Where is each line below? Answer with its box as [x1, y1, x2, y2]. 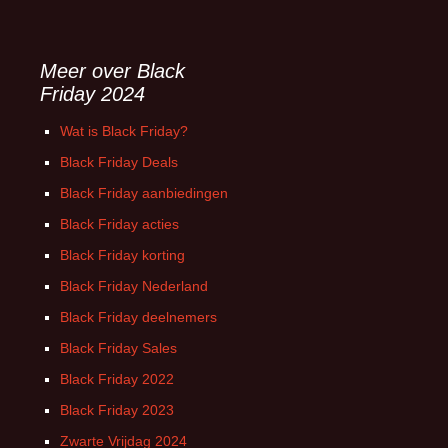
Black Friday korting [60, 247, 185, 263]
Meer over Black [40, 60, 185, 82]
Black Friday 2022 [60, 371, 174, 387]
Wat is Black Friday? [60, 123, 188, 139]
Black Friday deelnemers [60, 309, 217, 325]
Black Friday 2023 [60, 402, 174, 418]
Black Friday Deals [60, 154, 178, 170]
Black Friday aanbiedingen [60, 185, 228, 201]
